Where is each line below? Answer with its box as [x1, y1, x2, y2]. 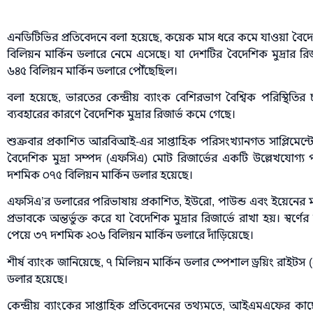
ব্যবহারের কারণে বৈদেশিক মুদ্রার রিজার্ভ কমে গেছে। [7, 108, 235, 122]
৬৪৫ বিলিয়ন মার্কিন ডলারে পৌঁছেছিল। [7, 64, 177, 78]
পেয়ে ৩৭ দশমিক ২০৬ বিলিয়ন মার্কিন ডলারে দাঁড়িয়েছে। [7, 228, 254, 243]
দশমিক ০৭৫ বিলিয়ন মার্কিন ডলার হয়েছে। [7, 168, 193, 182]
